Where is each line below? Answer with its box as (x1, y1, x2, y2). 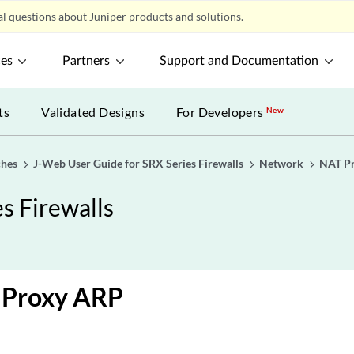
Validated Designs (41, 104, 145, 119)
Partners (62, 55, 111, 67)
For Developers (176, 104, 267, 119)
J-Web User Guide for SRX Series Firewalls (33, 156, 243, 170)
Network (259, 156, 303, 170)
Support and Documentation (160, 55, 319, 67)
